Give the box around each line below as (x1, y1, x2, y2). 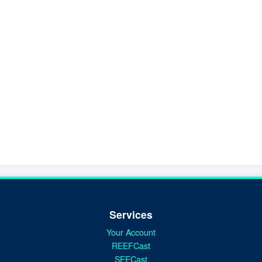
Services (109, 206, 153, 222)
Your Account (106, 226, 156, 238)
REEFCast (112, 239, 150, 251)
